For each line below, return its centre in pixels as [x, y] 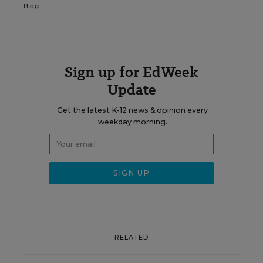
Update [131, 90]
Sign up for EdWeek [131, 72]
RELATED [131, 237]
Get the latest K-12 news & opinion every [132, 110]
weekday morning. [132, 122]
